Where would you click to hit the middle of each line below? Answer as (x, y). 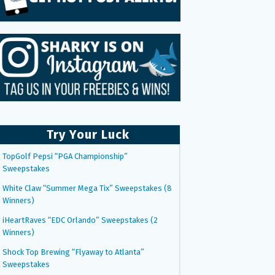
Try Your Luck (88, 134)
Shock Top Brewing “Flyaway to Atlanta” (73, 252)
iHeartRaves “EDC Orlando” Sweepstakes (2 (80, 220)
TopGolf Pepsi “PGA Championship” (65, 156)
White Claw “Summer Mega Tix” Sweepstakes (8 (87, 188)
